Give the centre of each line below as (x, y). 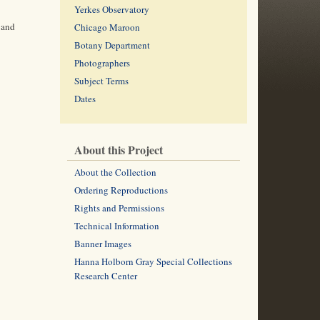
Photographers (102, 63)
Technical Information (116, 226)
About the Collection (115, 172)
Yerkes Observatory (111, 9)
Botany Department (112, 45)
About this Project (118, 150)
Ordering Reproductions (121, 190)
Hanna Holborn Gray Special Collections (153, 261)
